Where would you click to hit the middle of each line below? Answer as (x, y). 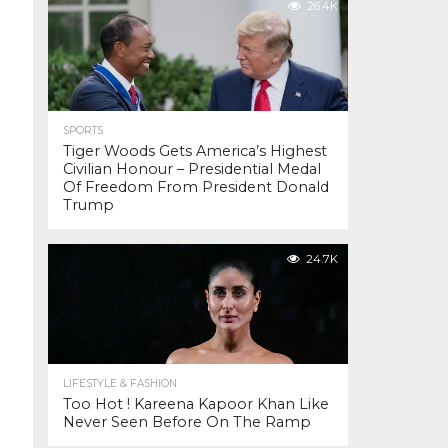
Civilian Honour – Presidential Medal (192, 169)
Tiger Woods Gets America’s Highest (195, 151)
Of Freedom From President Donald (196, 187)
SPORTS (83, 130)
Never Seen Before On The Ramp (187, 422)
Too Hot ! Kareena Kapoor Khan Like (196, 404)
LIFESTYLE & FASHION (120, 383)
